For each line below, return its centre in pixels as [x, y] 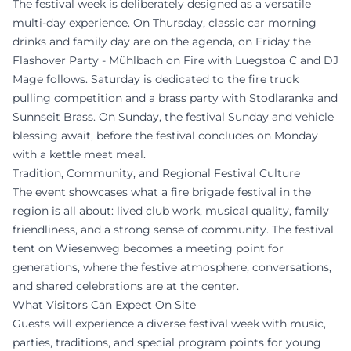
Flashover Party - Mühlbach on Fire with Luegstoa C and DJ [175, 60]
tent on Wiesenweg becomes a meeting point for [148, 248]
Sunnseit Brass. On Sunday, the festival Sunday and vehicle [173, 117]
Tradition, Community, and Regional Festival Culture [156, 173]
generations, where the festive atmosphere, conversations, [172, 267]
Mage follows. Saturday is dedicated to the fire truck [156, 79]
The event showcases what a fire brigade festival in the [162, 192]
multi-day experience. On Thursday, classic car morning [165, 23]
